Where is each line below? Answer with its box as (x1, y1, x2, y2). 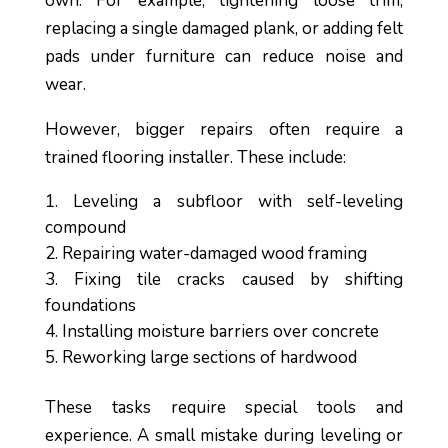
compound (44, 216, 126, 239)
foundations (44, 294, 136, 317)
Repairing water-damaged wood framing (61, 242, 367, 265)
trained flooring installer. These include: (44, 146, 346, 169)
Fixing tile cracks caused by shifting (74, 268, 404, 291)
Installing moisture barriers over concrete (61, 320, 379, 343)
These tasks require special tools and (44, 396, 404, 419)
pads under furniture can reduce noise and (44, 45, 404, 68)
